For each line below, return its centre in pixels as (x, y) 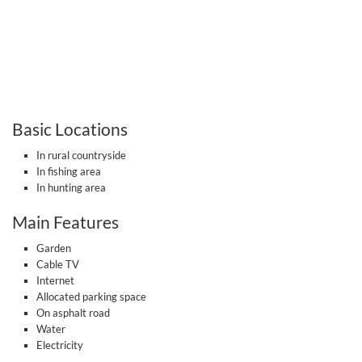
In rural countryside (81, 155)
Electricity (60, 345)
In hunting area (71, 187)
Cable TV (58, 264)
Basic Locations (70, 129)
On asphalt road (73, 313)
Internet (55, 280)
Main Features (65, 222)
